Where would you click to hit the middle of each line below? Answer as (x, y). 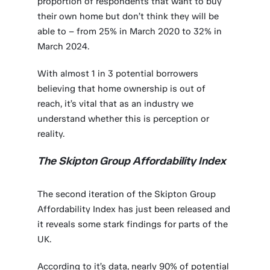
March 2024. (64, 46)
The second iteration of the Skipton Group (127, 194)
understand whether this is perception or (124, 119)
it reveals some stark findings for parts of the (133, 224)
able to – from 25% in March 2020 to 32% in (130, 31)
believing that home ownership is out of (122, 89)
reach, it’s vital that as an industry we (116, 104)
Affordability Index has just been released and (134, 209)
